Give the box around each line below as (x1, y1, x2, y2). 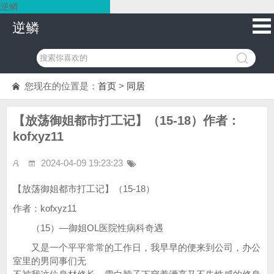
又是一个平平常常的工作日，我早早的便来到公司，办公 (13, 242, 261, 253)
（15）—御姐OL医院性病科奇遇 (13, 223, 163, 233)
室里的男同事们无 (13, 256, 86, 266)
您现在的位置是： (24, 81, 98, 91)
